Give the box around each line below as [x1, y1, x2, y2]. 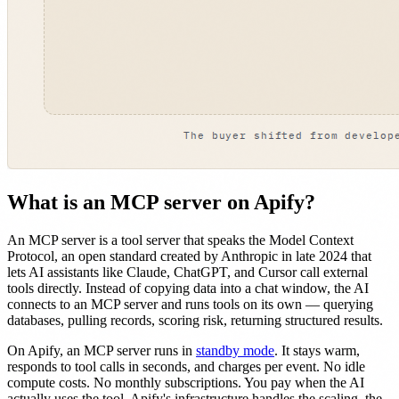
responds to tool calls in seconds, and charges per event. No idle [7, 358, 365, 374]
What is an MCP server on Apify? [7, 190, 315, 214]
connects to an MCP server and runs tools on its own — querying [7, 296, 373, 312]
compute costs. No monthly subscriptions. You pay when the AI [7, 374, 364, 390]
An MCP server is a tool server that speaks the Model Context [7, 232, 354, 248]
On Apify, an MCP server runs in [7, 342, 196, 358]
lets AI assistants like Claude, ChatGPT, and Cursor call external [7, 264, 368, 280]
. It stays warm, [274, 342, 360, 358]
